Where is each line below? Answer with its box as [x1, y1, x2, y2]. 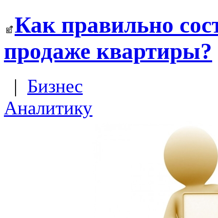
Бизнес [27, 75, 83, 96]
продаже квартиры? [4, 38, 212, 64]
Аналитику [4, 97, 92, 118]
